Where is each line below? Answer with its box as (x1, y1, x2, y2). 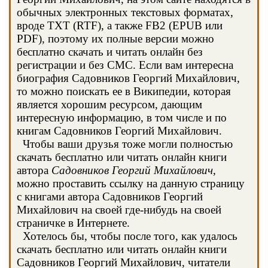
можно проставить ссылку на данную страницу (17, 177, 245, 190)
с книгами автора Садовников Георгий (17, 190, 203, 203)
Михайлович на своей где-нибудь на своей (17, 203, 221, 216)
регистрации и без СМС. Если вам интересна (17, 59, 233, 71)
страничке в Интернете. (17, 217, 130, 229)
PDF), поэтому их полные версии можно (17, 32, 214, 45)
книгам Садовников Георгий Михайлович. (17, 124, 222, 137)
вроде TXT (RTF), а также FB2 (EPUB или (17, 19, 223, 32)
